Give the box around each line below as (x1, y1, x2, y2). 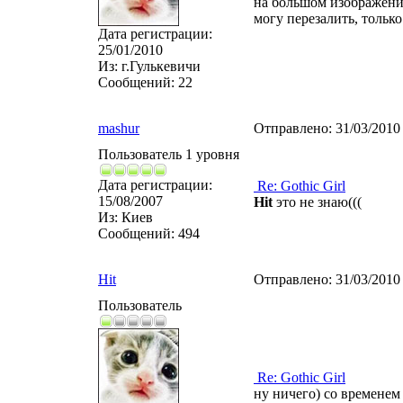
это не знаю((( (273, 194, 362, 210)
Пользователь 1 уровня (98, 147, 239, 162)
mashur (98, 121, 139, 136)
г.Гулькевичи (118, 58, 201, 74)
